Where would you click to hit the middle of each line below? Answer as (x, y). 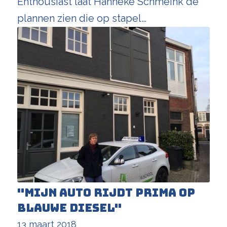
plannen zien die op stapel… (82, 18)
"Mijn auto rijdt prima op (106, 193)
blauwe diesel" (69, 208)
